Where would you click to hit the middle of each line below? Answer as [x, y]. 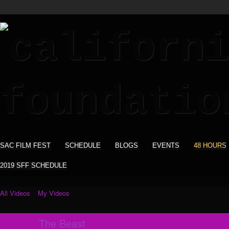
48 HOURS [210, 145]
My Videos [54, 193]
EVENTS [166, 145]
